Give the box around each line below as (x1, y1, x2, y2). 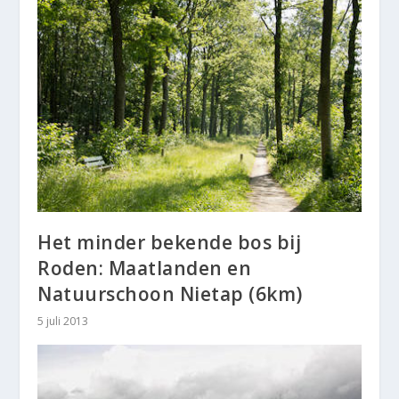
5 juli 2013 (37, 313, 89, 330)
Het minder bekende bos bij (37, 230, 302, 256)
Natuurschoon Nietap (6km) (37, 281, 303, 307)
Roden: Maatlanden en (37, 256, 252, 281)
